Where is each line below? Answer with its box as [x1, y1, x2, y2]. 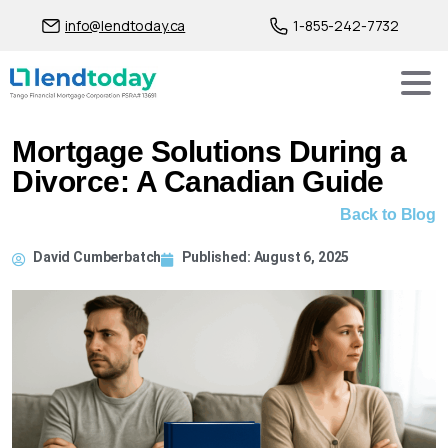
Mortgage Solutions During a [12, 135, 407, 168]
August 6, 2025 [253, 249, 350, 265]
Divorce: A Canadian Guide [12, 165, 384, 198]
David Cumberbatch [33, 249, 162, 265]
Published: [182, 249, 254, 265]
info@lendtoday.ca [65, 15, 186, 35]
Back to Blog [339, 206, 436, 223]
